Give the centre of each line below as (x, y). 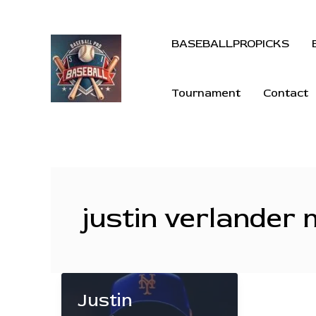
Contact (286, 93)
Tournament (206, 93)
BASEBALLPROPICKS (230, 44)
